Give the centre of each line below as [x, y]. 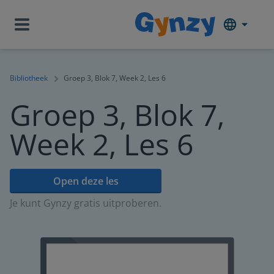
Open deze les [86, 181]
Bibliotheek [29, 78]
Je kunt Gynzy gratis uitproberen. [86, 203]
